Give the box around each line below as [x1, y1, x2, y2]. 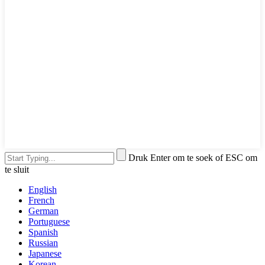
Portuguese [28, 216, 70, 227]
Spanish [28, 227, 58, 237]
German [28, 205, 59, 216]
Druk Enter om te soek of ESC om [128, 152, 257, 163]
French [28, 195, 54, 205]
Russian [28, 237, 58, 248]
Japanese [28, 248, 62, 258]
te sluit [5, 164, 29, 174]
